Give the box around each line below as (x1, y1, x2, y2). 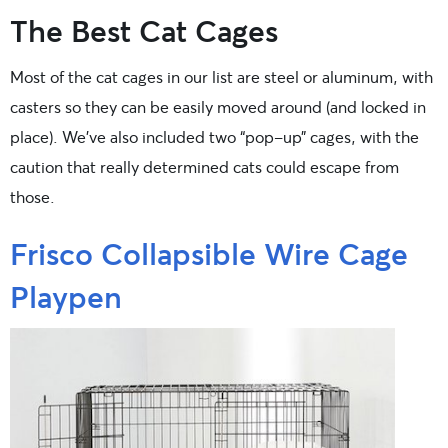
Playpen (10, 275, 122, 316)
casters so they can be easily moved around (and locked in (10, 95, 426, 117)
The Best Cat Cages (10, 9, 278, 50)
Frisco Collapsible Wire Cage (10, 232, 408, 273)
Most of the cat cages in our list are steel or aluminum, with (10, 65, 433, 87)
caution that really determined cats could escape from (10, 155, 399, 177)
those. (10, 185, 55, 207)
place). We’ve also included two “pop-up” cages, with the (10, 125, 419, 147)
